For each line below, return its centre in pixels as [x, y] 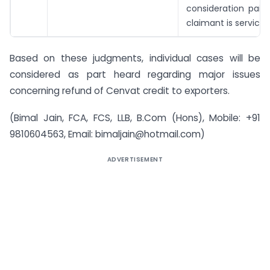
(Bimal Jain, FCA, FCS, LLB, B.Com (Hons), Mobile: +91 [135, 118]
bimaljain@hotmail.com [148, 134]
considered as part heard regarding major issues [135, 75]
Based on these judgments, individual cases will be [135, 58]
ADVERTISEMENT [135, 160]
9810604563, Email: [52, 134]
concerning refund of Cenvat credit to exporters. [120, 91]
